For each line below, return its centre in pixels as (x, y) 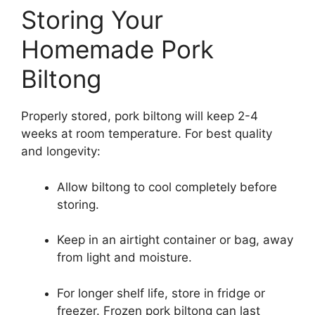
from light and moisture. (124, 258)
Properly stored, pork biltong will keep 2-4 (140, 116)
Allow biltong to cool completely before (167, 187)
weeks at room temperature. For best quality (147, 134)
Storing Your (92, 20)
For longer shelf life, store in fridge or (161, 293)
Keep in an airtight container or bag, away (175, 240)
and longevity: (61, 152)
